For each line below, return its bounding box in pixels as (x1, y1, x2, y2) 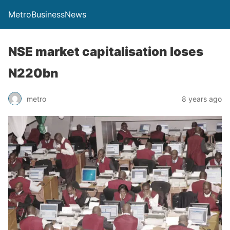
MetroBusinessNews (8, 9, 86, 20)
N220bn (8, 66, 59, 81)
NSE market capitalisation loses (8, 44, 203, 59)
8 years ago (182, 94, 222, 103)
